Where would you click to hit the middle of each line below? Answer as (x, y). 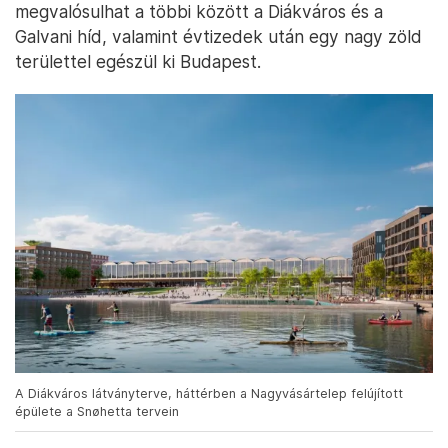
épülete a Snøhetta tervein (97, 411)
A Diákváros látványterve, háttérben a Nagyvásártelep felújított (209, 393)
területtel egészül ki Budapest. (138, 62)
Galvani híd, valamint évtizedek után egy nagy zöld (218, 37)
